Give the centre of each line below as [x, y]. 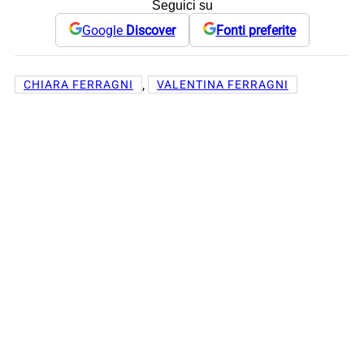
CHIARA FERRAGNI [78, 85]
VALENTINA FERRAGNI [223, 85]
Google [104, 30]
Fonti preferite [256, 30]
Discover [150, 30]
